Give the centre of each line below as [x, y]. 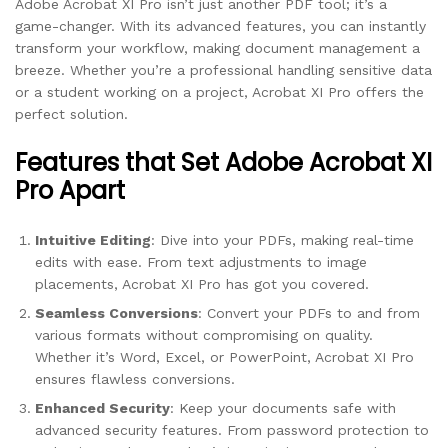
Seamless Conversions [116, 312]
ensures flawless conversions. [135, 378]
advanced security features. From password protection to [232, 429]
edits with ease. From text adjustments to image [201, 261]
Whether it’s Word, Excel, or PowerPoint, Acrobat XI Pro [224, 356]
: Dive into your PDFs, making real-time [282, 239]
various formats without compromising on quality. [204, 334]
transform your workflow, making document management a [217, 47]
